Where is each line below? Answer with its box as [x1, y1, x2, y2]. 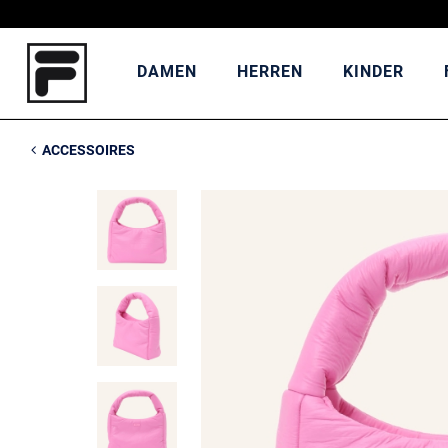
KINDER [342, 61, 404, 81]
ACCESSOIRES [41, 142, 135, 158]
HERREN [236, 61, 303, 81]
